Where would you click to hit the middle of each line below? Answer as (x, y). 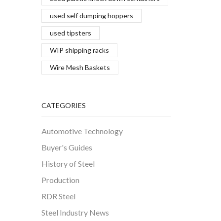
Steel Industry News (75, 213)
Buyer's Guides (67, 147)
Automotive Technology (82, 131)
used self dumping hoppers (91, 16)
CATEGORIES (63, 105)
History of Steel (68, 164)
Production (60, 180)
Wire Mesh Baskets (80, 68)
